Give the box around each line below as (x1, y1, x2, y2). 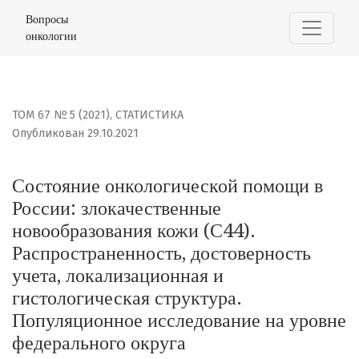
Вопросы (26, 13, 68, 26)
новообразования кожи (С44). (12, 220, 256, 243)
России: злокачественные (12, 197, 221, 220)
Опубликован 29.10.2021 (12, 127, 139, 141)
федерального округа (12, 332, 186, 355)
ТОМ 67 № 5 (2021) (12, 108, 110, 123)
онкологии (26, 30, 77, 42)
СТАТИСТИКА (115, 108, 184, 123)
